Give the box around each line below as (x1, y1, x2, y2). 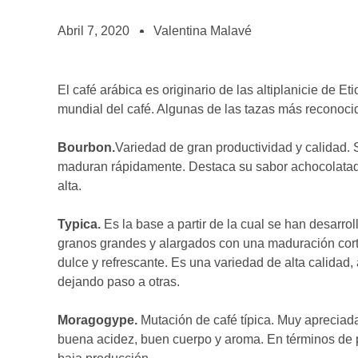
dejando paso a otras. (58, 275, 180, 288)
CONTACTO (22, 57, 102, 72)
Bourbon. (58, 141, 115, 154)
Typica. (58, 217, 104, 231)
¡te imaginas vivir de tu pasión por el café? (31, 19, 219, 29)
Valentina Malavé (153, 24, 252, 38)
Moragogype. (58, 313, 137, 327)
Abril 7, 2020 (58, 24, 129, 38)
